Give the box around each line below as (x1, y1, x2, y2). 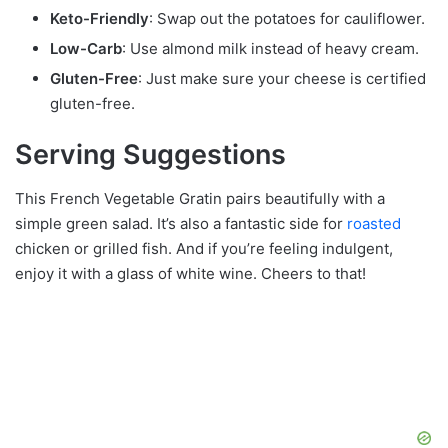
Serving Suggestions (15, 137, 286, 171)
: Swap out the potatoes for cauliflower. (149, 8, 425, 28)
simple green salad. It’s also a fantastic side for (15, 214, 347, 234)
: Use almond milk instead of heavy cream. (122, 38, 419, 58)
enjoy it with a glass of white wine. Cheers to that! (15, 264, 366, 284)
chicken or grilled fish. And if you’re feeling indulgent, (15, 239, 393, 259)
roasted (347, 214, 401, 234)
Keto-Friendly (50, 8, 149, 28)
